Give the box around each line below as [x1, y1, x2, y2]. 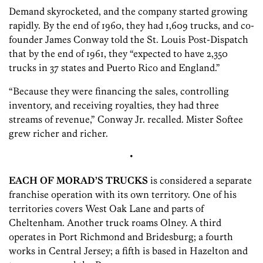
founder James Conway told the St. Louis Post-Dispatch [9, 33, 248, 46]
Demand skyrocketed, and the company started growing [9, 5, 248, 18]
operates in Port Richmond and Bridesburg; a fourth [9, 231, 233, 243]
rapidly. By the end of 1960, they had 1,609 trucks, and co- [9, 19, 254, 32]
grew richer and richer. [9, 127, 108, 140]
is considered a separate [148, 174, 252, 187]
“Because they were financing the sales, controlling [9, 85, 229, 97]
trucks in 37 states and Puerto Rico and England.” [9, 62, 220, 74]
